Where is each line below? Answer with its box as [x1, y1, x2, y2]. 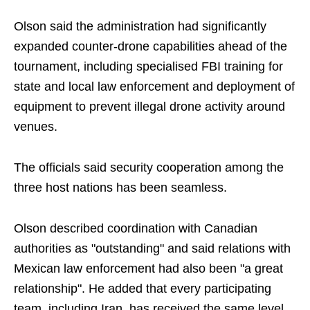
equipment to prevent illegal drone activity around [14, 100, 285, 114]
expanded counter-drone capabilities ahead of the [14, 39, 287, 54]
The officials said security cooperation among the [14, 161, 284, 175]
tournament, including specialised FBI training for [14, 60, 283, 74]
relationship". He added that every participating [14, 282, 271, 296]
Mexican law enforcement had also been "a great [14, 262, 283, 276]
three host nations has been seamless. [14, 181, 227, 195]
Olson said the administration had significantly [14, 19, 266, 34]
